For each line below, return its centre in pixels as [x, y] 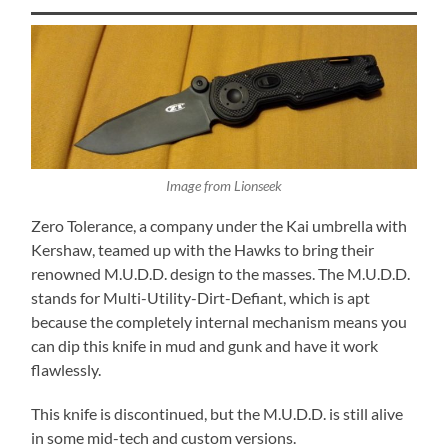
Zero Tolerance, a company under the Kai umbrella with [219, 225]
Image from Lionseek [223, 186]
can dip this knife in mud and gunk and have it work [205, 345]
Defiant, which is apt [301, 297]
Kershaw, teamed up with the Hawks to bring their [203, 249]
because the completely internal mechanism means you [219, 321]
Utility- [172, 297]
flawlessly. [66, 369]
